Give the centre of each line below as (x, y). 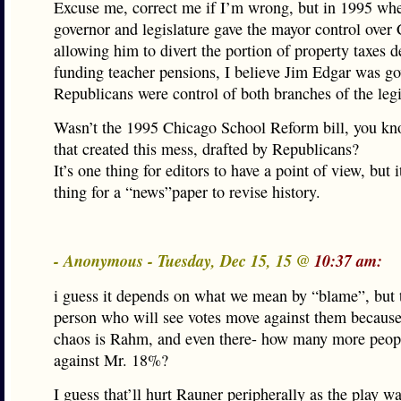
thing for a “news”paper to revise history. (187, 192)
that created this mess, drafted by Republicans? (206, 149)
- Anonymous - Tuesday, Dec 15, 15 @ (184, 260)
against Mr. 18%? (111, 360)
